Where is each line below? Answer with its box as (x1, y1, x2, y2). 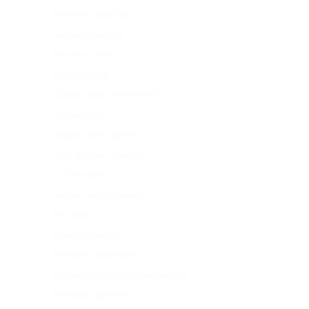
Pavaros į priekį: (53, 49, 118, 60)
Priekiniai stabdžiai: (53, 9, 131, 20)
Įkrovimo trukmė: (53, 229, 121, 240)
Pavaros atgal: (53, 69, 111, 80)
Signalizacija (53, 109, 103, 120)
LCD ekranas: (53, 169, 108, 180)
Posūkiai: (53, 209, 90, 220)
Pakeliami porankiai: (53, 289, 134, 300)
